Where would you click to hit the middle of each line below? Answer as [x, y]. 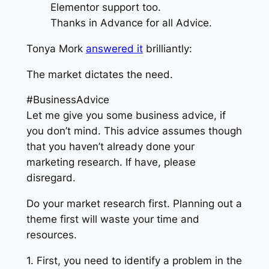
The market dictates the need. [99, 74]
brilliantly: [167, 48]
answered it [114, 48]
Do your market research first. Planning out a [134, 204]
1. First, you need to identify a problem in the [134, 261]
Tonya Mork [56, 48]
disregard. [51, 178]
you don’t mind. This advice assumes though [134, 131]
